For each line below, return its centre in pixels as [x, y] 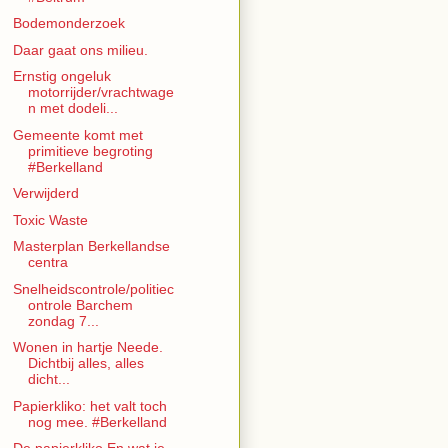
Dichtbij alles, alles [85, 363]
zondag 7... [63, 320]
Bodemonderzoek [68, 23]
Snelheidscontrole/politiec [93, 288]
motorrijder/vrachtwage [100, 92]
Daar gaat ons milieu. [80, 49]
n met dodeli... [72, 108]
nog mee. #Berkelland [97, 421]
